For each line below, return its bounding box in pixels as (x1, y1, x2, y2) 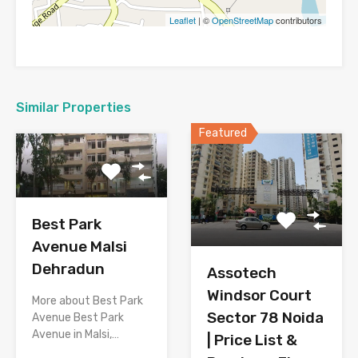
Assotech (207, 264, 276, 283)
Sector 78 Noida (207, 308, 324, 328)
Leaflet (169, 13, 196, 26)
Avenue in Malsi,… (32, 328, 119, 342)
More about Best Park (32, 294, 143, 308)
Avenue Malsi (32, 237, 127, 257)
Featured (199, 125, 247, 140)
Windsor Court (207, 286, 312, 305)
